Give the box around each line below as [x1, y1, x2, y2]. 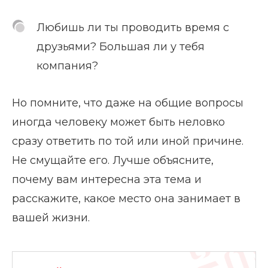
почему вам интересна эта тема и [12, 172, 202, 186]
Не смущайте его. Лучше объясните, [12, 153, 214, 167]
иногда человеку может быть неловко [12, 115, 225, 129]
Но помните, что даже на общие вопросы [12, 96, 243, 109]
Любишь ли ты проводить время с [36, 20, 229, 34]
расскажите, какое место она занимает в [12, 191, 240, 205]
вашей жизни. [12, 211, 90, 224]
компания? [36, 59, 98, 72]
